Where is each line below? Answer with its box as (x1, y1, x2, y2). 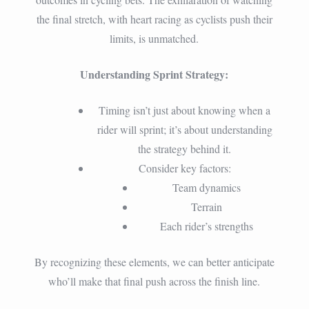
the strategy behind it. (138, 141, 232, 156)
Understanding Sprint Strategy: (80, 66, 229, 82)
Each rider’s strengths (160, 218, 254, 233)
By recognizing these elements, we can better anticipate (34, 254, 275, 269)
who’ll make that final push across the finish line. (48, 273, 261, 288)
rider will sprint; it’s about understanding (97, 121, 272, 137)
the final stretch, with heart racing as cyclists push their (36, 11, 272, 26)
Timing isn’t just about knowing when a (99, 102, 271, 117)
